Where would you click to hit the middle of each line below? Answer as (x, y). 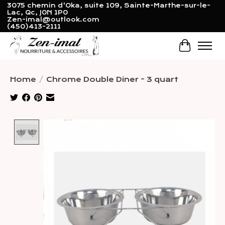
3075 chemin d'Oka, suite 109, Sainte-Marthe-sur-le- (108, 6)
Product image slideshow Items (127, 124)
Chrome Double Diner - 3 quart (112, 79)
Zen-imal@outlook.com (53, 20)
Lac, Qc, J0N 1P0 (37, 13)
